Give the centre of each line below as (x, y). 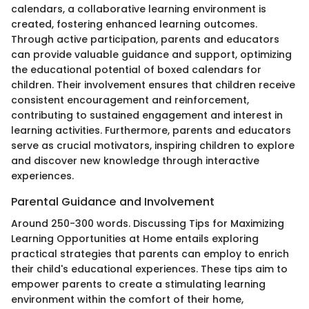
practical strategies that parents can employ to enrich (150, 254)
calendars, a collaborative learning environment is (139, 9)
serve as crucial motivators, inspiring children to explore (153, 146)
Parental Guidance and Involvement (113, 202)
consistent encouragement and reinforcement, (130, 100)
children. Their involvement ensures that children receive (153, 85)
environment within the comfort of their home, (127, 300)
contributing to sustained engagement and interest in (147, 116)
